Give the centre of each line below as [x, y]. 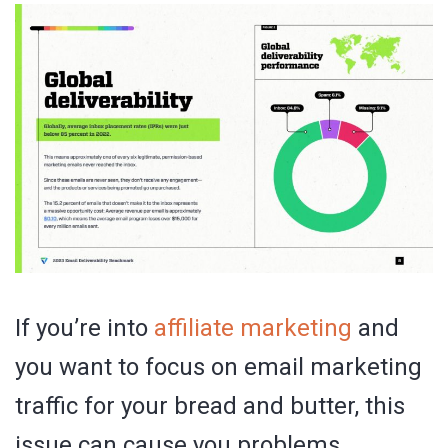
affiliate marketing [253, 328]
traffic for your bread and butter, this [210, 406]
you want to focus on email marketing [218, 367]
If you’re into [84, 328]
